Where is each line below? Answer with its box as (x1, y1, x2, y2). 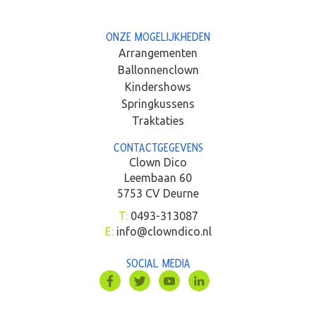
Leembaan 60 (124, 171, 192, 184)
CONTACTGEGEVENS (113, 140, 203, 155)
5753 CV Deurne (117, 186, 199, 200)
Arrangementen (119, 46, 197, 59)
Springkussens (121, 97, 195, 110)
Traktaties (132, 114, 184, 127)
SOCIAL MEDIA (126, 255, 190, 271)
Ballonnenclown (117, 63, 199, 76)
